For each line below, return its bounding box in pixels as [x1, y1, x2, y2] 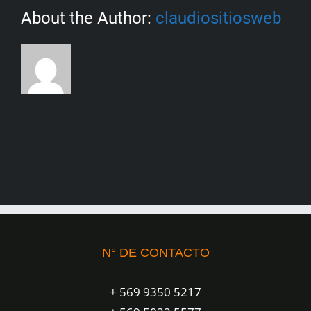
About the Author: [21, 8, 155, 28]
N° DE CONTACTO [101, 245, 210, 260]
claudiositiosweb [155, 8, 281, 28]
